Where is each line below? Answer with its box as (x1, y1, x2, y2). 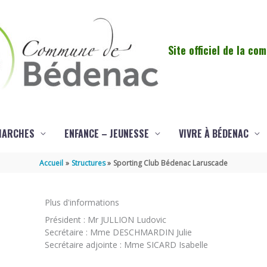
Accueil (39, 158, 64, 169)
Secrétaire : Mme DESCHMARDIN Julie (45, 226, 193, 238)
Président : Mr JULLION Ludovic (45, 213, 167, 225)
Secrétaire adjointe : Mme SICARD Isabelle (45, 238, 209, 250)
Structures (71, 158, 105, 169)
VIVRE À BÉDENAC (179, 126, 249, 141)
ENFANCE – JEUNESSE (64, 126, 149, 141)
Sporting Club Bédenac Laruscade (113, 158, 228, 169)
